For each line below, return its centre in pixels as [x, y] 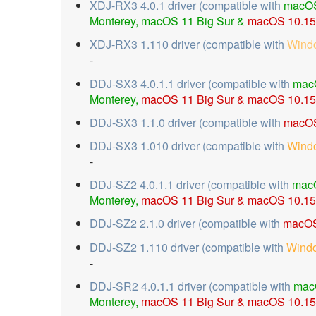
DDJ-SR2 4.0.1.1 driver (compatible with [192, 286]
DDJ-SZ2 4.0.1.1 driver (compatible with [191, 185]
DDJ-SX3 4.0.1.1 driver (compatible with [191, 83]
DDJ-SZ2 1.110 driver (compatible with [188, 247]
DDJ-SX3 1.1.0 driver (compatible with [187, 122]
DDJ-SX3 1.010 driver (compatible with [188, 145]
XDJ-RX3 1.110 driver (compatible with [188, 44]
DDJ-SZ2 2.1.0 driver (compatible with [186, 224]
